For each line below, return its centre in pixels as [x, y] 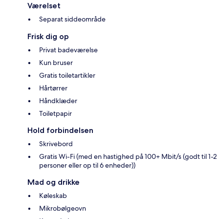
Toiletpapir [55, 114]
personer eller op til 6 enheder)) [87, 165]
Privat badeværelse [68, 50]
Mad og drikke [54, 182]
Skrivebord [56, 144]
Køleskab [53, 196]
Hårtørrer [53, 88]
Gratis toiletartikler [67, 76]
